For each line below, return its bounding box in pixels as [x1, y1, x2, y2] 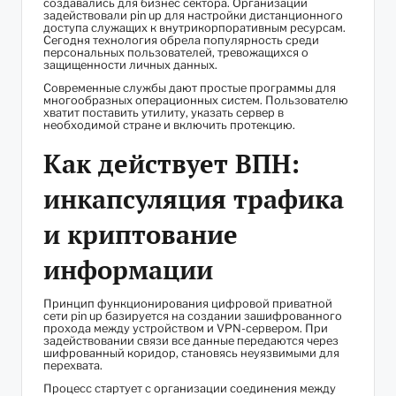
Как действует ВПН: [43, 147, 300, 181]
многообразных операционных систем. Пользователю [43, 94, 348, 108]
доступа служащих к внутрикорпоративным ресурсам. [43, 21, 346, 35]
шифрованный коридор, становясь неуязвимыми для [43, 346, 339, 361]
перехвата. [43, 359, 103, 373]
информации [43, 253, 213, 287]
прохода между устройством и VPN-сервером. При [43, 322, 328, 336]
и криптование [43, 217, 238, 252]
